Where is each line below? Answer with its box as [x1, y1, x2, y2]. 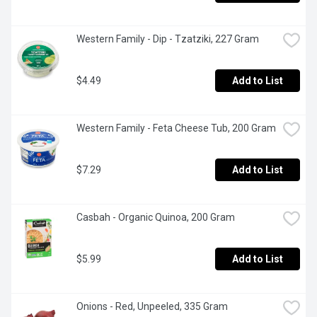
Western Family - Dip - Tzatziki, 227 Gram [76, 33, 259, 45]
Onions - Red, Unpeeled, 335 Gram [76, 301, 228, 313]
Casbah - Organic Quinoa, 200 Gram [76, 212, 235, 224]
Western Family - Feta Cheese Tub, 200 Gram [76, 122, 276, 134]
